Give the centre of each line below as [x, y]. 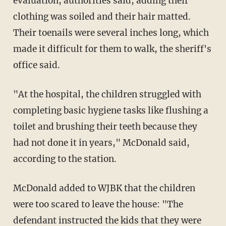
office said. [36, 65]
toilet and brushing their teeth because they [105, 126]
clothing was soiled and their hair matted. [102, 16]
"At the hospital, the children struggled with [107, 94]
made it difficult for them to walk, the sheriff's [112, 49]
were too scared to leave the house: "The [98, 204]
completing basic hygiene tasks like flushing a [110, 110]
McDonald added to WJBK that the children [17, 188]
